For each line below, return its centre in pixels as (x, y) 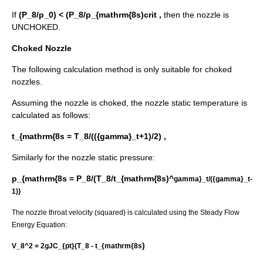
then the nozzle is (195, 15)
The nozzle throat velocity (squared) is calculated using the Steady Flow (126, 213)
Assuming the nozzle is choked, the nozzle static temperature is (129, 103)
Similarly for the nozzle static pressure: (83, 158)
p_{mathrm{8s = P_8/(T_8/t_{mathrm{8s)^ (93, 179)
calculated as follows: (51, 115)
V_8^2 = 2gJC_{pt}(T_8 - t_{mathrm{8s (77, 246)
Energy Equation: (39, 225)
